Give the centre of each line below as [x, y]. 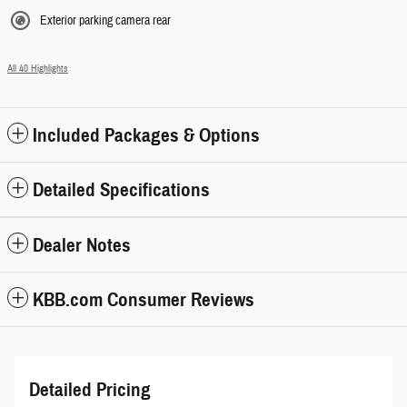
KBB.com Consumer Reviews [144, 299]
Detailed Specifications [121, 189]
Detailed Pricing [90, 389]
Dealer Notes [82, 245]
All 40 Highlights [38, 68]
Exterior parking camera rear [105, 20]
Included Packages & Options [146, 135]
